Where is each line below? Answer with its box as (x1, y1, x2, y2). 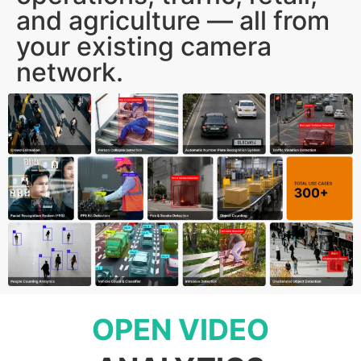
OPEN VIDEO (92, 311, 269, 347)
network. (16, 56, 123, 89)
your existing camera (16, 31, 272, 63)
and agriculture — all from (16, 5, 330, 37)
